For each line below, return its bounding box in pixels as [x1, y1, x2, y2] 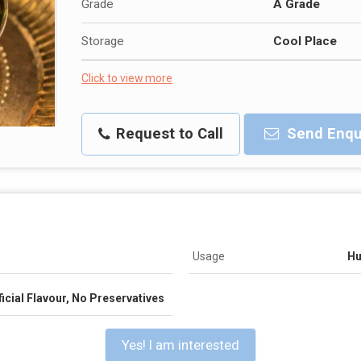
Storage [81, 33, 124, 48]
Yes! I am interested [122, 336, 239, 353]
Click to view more [81, 71, 172, 85]
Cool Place [273, 33, 337, 48]
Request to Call [112, 124, 223, 143]
